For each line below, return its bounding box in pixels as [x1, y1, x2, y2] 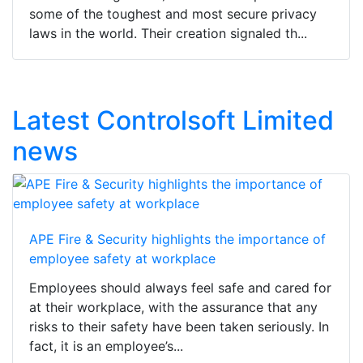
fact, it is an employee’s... [29, 338, 183, 355]
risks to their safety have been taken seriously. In [29, 318, 329, 335]
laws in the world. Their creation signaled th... [29, 25, 307, 42]
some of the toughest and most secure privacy [29, 6, 317, 23]
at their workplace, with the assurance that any [29, 299, 318, 316]
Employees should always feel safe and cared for [29, 280, 331, 297]
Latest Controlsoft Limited [12, 105, 334, 137]
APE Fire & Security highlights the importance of [29, 231, 326, 248]
